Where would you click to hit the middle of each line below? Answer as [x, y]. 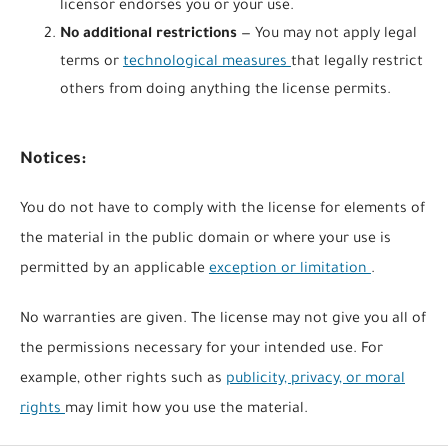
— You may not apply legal [328, 35]
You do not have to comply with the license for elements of [222, 210]
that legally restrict [356, 63]
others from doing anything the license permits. [225, 91]
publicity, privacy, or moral [315, 380]
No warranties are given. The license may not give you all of [222, 320]
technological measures [206, 63]
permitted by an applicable [114, 270]
